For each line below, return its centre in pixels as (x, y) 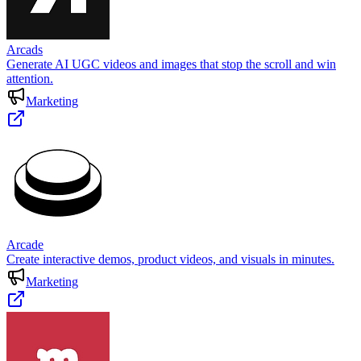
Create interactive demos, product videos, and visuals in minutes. (170, 259)
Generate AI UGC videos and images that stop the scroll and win (171, 64)
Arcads (25, 50)
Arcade (25, 245)
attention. (30, 79)
